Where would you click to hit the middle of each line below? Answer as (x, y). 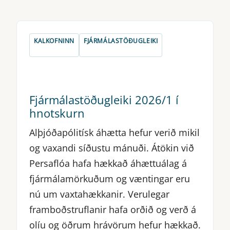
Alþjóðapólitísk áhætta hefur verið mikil (114, 132)
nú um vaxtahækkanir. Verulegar (99, 194)
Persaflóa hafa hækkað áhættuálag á (108, 163)
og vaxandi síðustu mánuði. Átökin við (112, 148)
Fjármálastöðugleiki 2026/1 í (104, 99)
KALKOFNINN (54, 41)
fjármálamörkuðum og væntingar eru (110, 178)
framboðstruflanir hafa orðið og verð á (113, 209)
